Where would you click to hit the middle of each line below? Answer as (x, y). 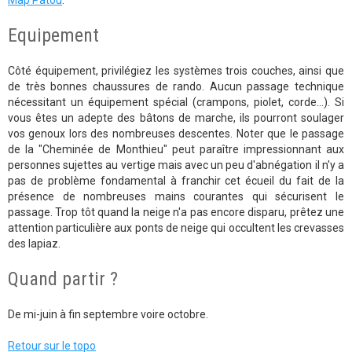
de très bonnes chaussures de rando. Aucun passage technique (176, 86)
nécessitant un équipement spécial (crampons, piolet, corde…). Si (176, 102)
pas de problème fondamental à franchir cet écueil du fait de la (176, 181)
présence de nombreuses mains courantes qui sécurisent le (176, 196)
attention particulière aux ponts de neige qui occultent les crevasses (176, 228)
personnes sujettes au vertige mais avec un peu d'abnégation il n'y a (176, 165)
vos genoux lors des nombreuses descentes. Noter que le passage (176, 134)
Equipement (53, 35)
